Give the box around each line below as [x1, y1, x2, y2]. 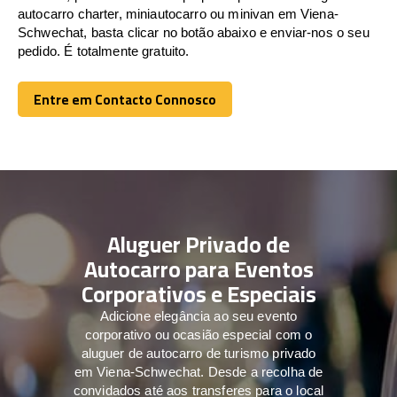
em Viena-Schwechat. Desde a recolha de [74, 363, 323, 379]
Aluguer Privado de [107, 222, 290, 265]
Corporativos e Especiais [81, 272, 316, 315]
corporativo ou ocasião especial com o [84, 326, 313, 342]
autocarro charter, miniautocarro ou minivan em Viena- [18, 5, 339, 21]
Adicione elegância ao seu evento [99, 307, 298, 323]
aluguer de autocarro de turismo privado [81, 345, 316, 361]
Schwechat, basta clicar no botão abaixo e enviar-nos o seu [18, 24, 370, 40]
